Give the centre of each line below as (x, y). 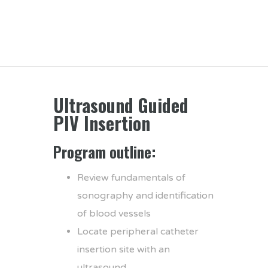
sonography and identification (145, 196)
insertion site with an (124, 249)
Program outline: (105, 152)
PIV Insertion (102, 123)
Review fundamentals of (131, 178)
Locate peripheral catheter (138, 232)
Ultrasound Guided (121, 105)
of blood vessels (114, 214)
